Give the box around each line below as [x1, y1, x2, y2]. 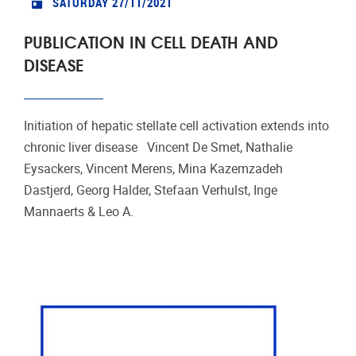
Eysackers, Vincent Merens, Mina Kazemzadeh [24, 161, 283, 177]
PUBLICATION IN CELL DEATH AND [24, 29, 278, 54]
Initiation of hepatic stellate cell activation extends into [24, 118, 329, 134]
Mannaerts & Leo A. [24, 204, 133, 220]
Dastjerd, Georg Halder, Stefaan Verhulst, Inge [24, 183, 277, 199]
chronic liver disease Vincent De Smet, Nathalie [24, 140, 292, 156]
